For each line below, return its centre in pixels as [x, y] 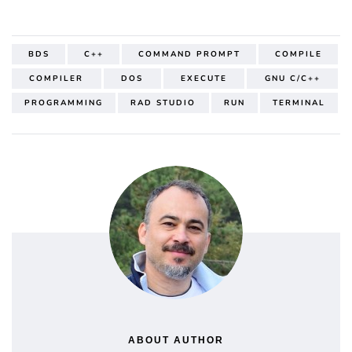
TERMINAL [299, 103]
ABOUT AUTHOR [176, 340]
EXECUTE [203, 78]
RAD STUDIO [163, 103]
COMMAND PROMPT [189, 54]
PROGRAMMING [64, 103]
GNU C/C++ [292, 78]
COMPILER [57, 78]
